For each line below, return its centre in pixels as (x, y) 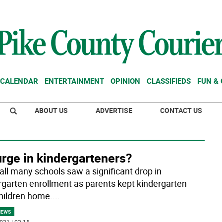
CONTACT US (181, 110)
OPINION (125, 81)
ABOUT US (51, 110)
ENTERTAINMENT (74, 81)
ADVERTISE (114, 110)
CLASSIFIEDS (169, 81)
